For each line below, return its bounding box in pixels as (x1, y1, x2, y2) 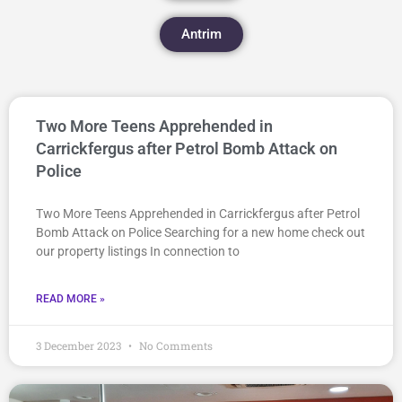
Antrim (180, 26, 222, 42)
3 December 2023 (36, 338, 124, 353)
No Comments (136, 338, 213, 353)
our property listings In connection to (36, 244, 240, 258)
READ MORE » (36, 293, 105, 305)
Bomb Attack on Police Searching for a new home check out (36, 225, 365, 240)
